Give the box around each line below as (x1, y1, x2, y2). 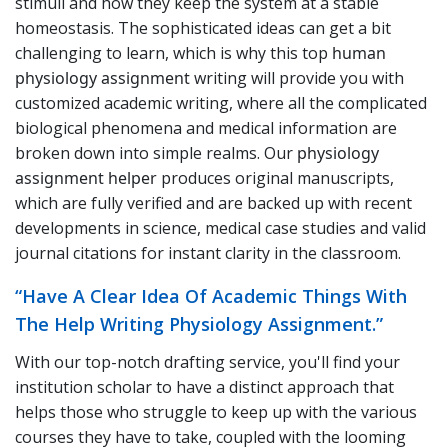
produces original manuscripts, (157, 167, 394, 190)
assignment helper (15, 167, 157, 190)
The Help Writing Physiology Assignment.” (15, 312, 383, 337)
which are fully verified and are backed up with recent (15, 192, 412, 215)
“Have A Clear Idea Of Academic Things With (15, 284, 407, 309)
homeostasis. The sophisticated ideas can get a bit (15, 17, 391, 40)
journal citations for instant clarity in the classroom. (15, 242, 401, 265)
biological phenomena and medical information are (15, 117, 397, 140)
